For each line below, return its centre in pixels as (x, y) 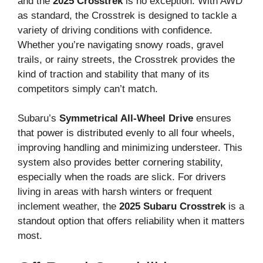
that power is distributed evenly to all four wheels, (126, 133)
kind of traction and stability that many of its (114, 74)
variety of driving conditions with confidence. (115, 30)
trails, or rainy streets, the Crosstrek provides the (126, 59)
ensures (212, 119)
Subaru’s (38, 119)
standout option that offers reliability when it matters (131, 221)
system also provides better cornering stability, (120, 163)
